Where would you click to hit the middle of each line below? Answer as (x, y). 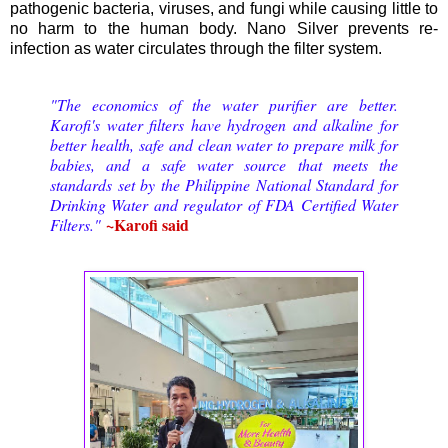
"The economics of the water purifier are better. (224, 104)
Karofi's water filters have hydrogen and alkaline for (224, 124)
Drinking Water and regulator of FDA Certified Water (224, 204)
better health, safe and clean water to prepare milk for (224, 144)
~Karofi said (150, 224)
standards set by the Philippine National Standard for (224, 184)
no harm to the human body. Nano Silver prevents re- (224, 29)
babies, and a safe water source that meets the (224, 164)
